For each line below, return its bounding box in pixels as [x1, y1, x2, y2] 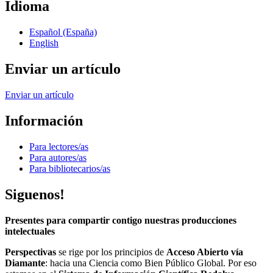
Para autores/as [29, 152, 87, 163]
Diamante [5, 257, 45, 268]
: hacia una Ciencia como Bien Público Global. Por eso [45, 257, 257, 268]
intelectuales [5, 225, 55, 236]
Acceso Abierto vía [166, 246, 243, 257]
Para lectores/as [29, 141, 88, 152]
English [29, 38, 58, 49]
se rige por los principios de [56, 246, 166, 257]
